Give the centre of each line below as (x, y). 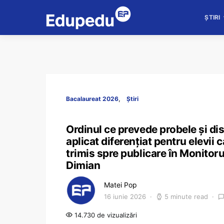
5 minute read (186, 196)
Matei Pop (120, 185)
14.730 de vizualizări (105, 215)
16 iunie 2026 (125, 196)
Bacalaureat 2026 (92, 99)
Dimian (83, 165)
